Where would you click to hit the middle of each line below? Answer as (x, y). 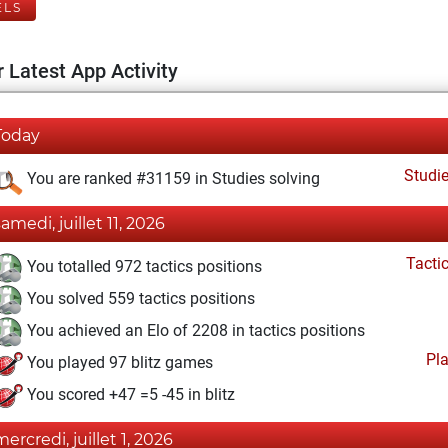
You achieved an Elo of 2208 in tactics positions (194, 331)
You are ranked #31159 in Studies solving (171, 179)
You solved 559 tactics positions (139, 299)
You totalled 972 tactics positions (142, 267)
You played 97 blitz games (118, 363)
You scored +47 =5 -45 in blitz (129, 395)
